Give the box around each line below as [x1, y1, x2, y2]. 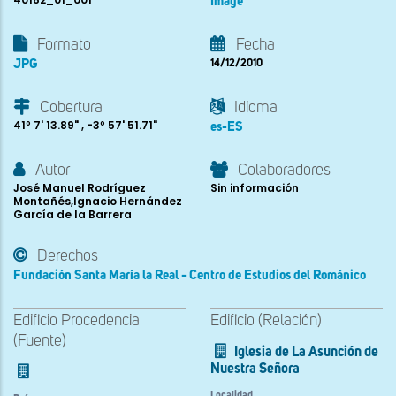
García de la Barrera [13, 206, 132, 222]
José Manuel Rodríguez [13, 179, 146, 195]
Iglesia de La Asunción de [234, 345, 378, 360]
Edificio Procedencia [13, 312, 140, 329]
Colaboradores [238, 162, 331, 179]
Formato [37, 36, 91, 53]
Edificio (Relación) [210, 312, 322, 329]
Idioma [234, 99, 278, 116]
